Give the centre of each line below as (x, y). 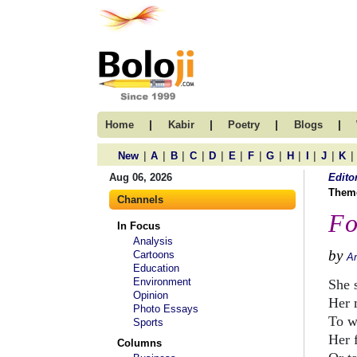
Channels (140, 200)
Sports (148, 322)
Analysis (153, 241)
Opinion (151, 295)
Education (156, 268)
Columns (139, 343)
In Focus (139, 226)
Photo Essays (166, 309)
